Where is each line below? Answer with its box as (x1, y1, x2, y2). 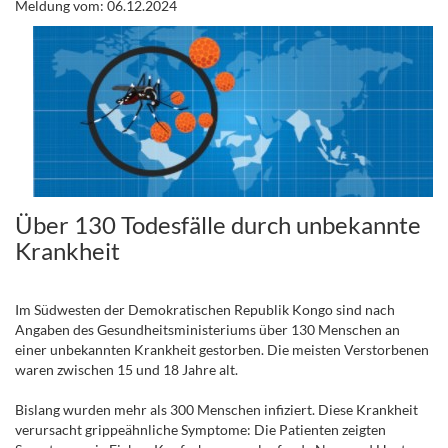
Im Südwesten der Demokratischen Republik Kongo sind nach (15, 301, 395, 318)
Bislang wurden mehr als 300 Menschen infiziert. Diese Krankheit (15, 401, 418, 418)
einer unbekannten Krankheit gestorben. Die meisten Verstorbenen (15, 341, 429, 358)
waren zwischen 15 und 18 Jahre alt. (15, 361, 238, 378)
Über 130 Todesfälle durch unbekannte (15, 210, 421, 239)
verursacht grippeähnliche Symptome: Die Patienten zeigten (15, 421, 386, 438)
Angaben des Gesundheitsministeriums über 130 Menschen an (15, 321, 400, 338)
